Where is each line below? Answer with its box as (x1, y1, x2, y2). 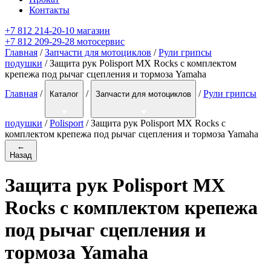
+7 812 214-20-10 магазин (5, 25, 110, 36)
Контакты (29, 5, 70, 16)
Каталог (50, 90, 79, 99)
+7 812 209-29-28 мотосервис (5, 36, 125, 47)
